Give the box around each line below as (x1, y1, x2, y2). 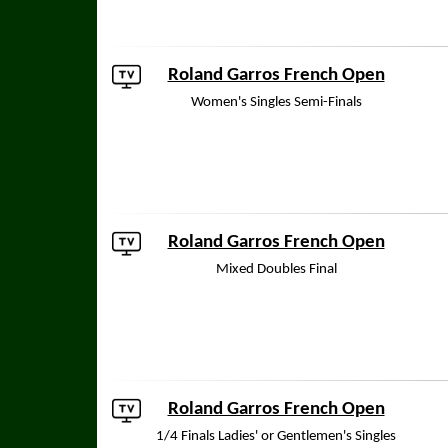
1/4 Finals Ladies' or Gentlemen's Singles (156, 429, 396, 444)
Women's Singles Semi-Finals (190, 95, 362, 110)
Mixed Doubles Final (215, 262, 337, 277)
